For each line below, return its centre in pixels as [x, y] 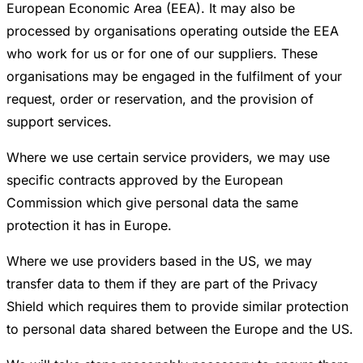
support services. [59, 122]
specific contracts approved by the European [145, 180]
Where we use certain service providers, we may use [168, 158]
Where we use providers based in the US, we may [159, 261]
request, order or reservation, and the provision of [160, 99]
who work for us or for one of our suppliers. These [162, 54]
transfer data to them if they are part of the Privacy [162, 284]
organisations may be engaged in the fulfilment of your [174, 77]
